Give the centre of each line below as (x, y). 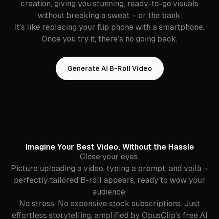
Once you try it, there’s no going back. (109, 39)
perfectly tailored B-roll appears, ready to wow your (109, 180)
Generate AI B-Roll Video (109, 68)
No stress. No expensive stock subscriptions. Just (109, 204)
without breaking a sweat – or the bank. (109, 16)
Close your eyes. (109, 157)
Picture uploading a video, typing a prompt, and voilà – (109, 169)
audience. (109, 192)
